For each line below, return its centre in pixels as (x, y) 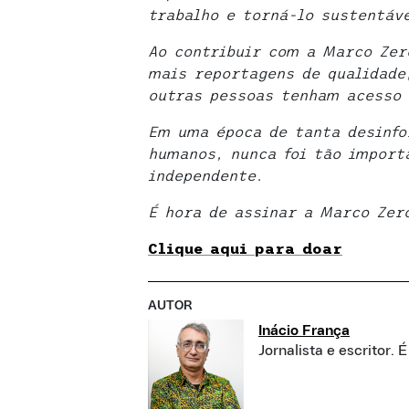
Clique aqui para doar (245, 248)
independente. (205, 175)
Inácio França (304, 330)
